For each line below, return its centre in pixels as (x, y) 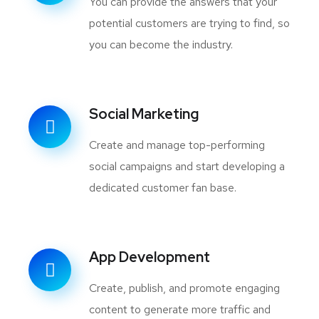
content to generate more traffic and (180, 309)
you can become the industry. (161, 45)
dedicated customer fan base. (163, 188)
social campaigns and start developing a (187, 166)
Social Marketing (144, 114)
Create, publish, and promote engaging (184, 288)
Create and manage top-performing (177, 145)
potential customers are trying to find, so (189, 23)
